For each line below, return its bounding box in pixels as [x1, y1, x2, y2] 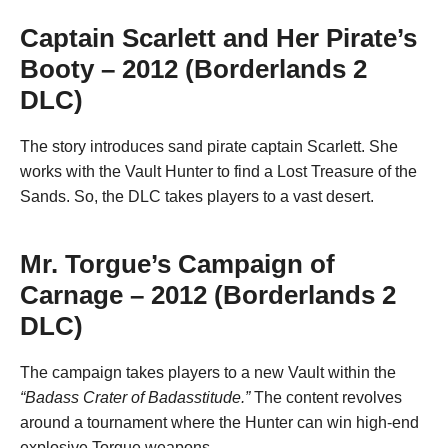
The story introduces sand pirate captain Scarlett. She [20, 137, 398, 155]
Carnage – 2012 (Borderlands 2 [20, 280, 396, 309]
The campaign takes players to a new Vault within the [20, 363, 396, 381]
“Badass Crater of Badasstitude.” [20, 388, 254, 406]
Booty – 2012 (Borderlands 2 [20, 54, 367, 83]
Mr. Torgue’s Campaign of [20, 249, 335, 278]
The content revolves [254, 388, 402, 406]
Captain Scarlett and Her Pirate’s [20, 23, 417, 52]
